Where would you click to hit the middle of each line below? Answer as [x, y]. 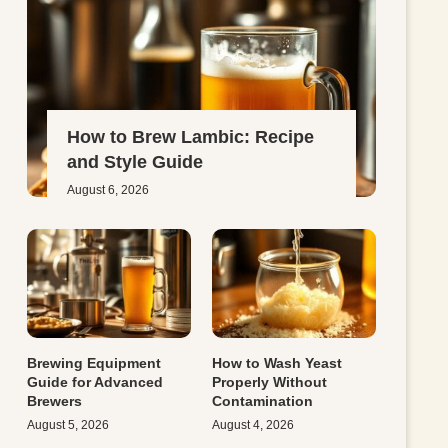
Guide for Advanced [95, 382]
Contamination [263, 401]
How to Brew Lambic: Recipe [191, 137]
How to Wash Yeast [277, 363]
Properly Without [270, 382]
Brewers [55, 401]
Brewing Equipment [94, 363]
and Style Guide [135, 162]
